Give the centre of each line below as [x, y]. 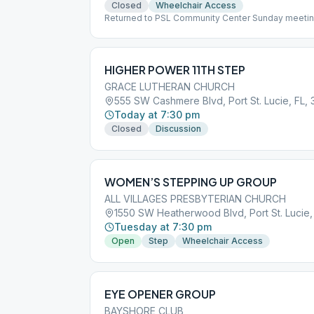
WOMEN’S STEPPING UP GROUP [191, 182]
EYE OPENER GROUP [160, 294]
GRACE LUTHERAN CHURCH [170, 87]
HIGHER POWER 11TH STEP [175, 70]
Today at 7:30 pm [157, 115]
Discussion [178, 129]
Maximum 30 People [147, 29]
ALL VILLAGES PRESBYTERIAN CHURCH [195, 199]
